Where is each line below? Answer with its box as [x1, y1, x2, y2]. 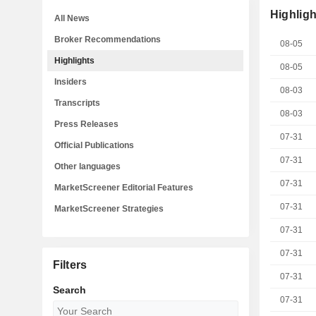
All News [54, 13, 90, 23]
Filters [52, 259, 87, 271]
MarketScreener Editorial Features [54, 183, 193, 193]
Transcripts [54, 98, 100, 108]
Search [52, 284, 86, 296]
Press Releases [54, 119, 119, 129]
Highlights [54, 56, 95, 66]
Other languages [54, 162, 121, 171]
